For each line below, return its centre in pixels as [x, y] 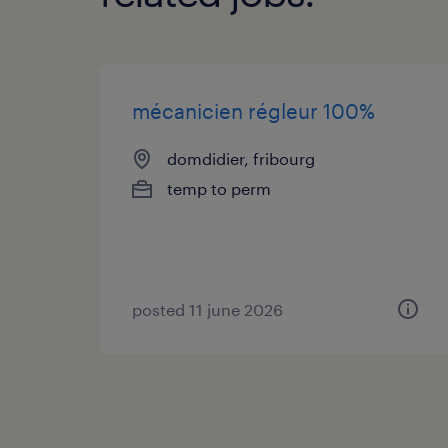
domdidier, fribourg [241, 158]
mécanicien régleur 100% [253, 110]
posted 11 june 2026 [207, 309]
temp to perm [219, 188]
